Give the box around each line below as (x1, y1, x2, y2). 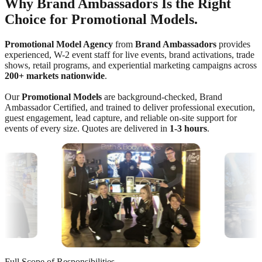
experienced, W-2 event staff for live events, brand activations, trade (5, 49, 254, 60)
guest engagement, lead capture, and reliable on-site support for (5, 112, 237, 123)
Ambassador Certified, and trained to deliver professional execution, (5, 102, 255, 112)
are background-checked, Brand (102, 91, 222, 102)
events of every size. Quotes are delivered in (5, 123, 170, 133)
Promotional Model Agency (5, 39, 113, 49)
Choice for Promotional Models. (5, 11, 198, 27)
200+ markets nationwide (5, 70, 105, 81)
